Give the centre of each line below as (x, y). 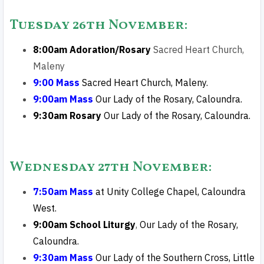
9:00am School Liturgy (84, 225)
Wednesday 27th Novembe (104, 167)
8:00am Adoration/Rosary (93, 49)
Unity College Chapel (152, 192)
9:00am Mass (63, 99)
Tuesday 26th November (97, 25)
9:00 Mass (57, 82)
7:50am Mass (64, 192)
